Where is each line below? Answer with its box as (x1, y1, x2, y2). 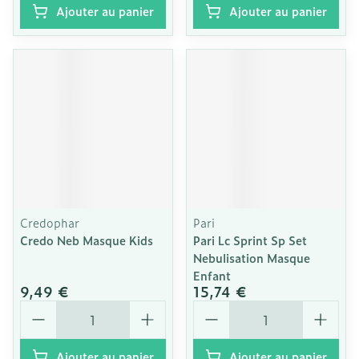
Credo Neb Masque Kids (20, 232, 153, 248)
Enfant (193, 267, 231, 284)
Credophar (20, 214, 79, 231)
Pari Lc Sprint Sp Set (193, 232, 307, 248)
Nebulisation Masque (193, 249, 310, 266)
